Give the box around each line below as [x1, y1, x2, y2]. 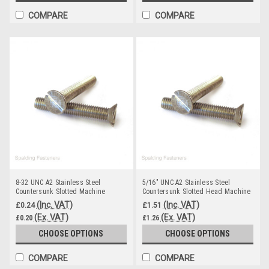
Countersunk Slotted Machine [15, 187, 106, 196]
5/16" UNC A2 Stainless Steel [142, 178, 231, 187]
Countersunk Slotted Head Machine [142, 187, 251, 196]
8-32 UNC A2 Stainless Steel [15, 178, 101, 187]
